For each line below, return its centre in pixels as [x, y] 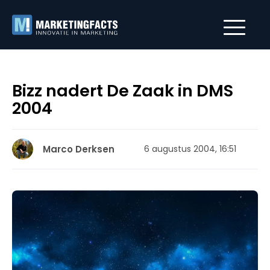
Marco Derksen [79, 149]
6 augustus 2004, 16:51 [190, 149]
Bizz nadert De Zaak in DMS [123, 91]
